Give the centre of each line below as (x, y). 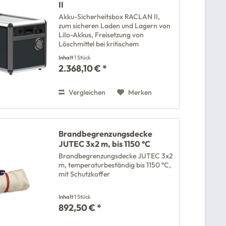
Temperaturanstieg (89, 53)
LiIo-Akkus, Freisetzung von (101, 35)
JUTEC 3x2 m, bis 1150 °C (105, 144)
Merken (140, 93)
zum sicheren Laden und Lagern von (115, 26)
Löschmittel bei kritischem (99, 44)
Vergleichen (87, 93)
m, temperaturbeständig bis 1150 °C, (115, 165)
